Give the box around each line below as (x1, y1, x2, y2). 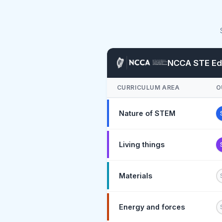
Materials (118, 171, 152, 180)
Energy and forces (118, 203, 185, 212)
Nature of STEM (118, 109, 175, 118)
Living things (118, 140, 165, 149)
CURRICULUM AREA (116, 83, 180, 91)
